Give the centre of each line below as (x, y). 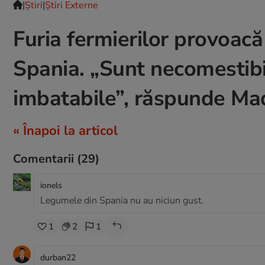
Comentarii (45, 159)
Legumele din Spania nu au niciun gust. (122, 201)
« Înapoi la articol (65, 131)
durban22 (58, 258)
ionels (51, 185)
